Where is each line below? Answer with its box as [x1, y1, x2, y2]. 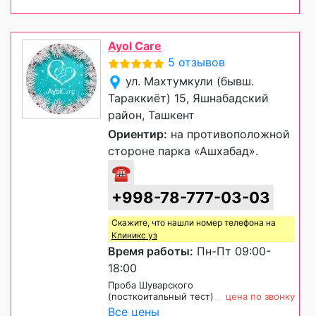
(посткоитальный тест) [108, 290, 214, 302]
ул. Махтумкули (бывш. [126, 73, 254, 88]
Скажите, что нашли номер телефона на [111, 217, 276, 228]
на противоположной [167, 126, 290, 141]
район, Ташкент [108, 107, 195, 122]
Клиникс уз [111, 229, 157, 241]
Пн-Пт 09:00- [193, 243, 271, 258]
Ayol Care [108, 38, 162, 53]
